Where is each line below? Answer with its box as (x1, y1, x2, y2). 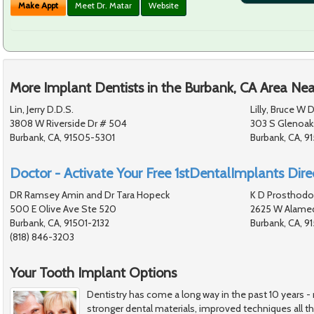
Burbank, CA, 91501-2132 (10, 216, 109, 229)
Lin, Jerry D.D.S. (10, 102, 74, 116)
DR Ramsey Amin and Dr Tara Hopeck (10, 188, 170, 201)
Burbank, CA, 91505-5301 (10, 130, 115, 144)
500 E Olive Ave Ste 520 (10, 202, 116, 215)
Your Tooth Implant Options (10, 264, 177, 281)
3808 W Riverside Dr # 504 (10, 116, 127, 130)
